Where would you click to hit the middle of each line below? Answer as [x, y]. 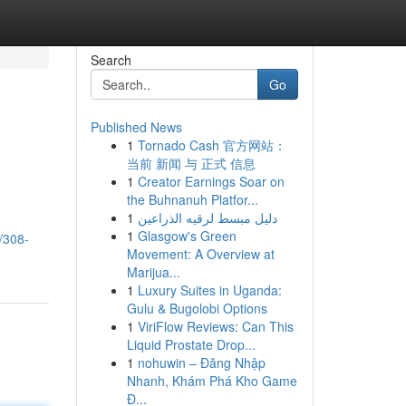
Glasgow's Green [187, 236]
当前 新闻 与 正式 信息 [191, 163]
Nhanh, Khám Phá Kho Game [212, 381]
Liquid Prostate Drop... [191, 344]
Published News [136, 127]
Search [111, 60]
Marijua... [153, 272]
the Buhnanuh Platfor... [192, 199]
